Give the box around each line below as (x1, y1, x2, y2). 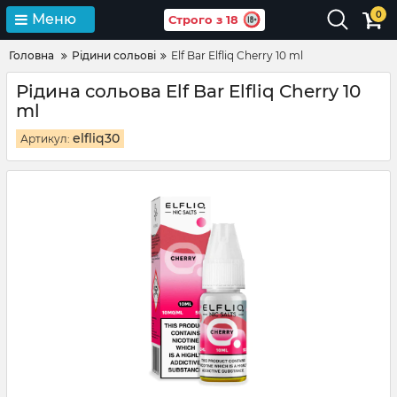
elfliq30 (73, 130, 120, 146)
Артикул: (20, 132, 73, 145)
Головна (9, 49, 54, 62)
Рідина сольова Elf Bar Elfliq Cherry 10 (16, 81, 361, 102)
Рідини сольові (72, 49, 156, 62)
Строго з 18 (167, 12, 238, 27)
